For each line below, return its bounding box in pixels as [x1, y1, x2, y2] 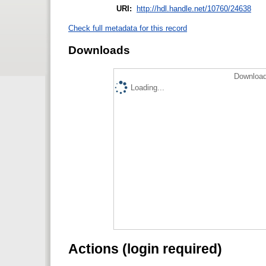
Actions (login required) [68, 241, 222, 257]
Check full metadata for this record [68, 23, 187, 33]
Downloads [68, 43, 130, 56]
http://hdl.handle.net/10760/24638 [137, 4, 251, 13]
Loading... [131, 83, 164, 92]
